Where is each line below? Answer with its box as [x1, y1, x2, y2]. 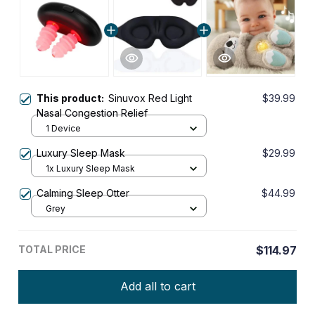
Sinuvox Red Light [108, 91, 192, 104]
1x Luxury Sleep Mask [46, 163, 135, 174]
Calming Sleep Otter [37, 186, 129, 199]
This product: [37, 91, 108, 104]
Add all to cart [120, 279, 195, 294]
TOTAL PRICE [18, 243, 86, 255]
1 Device [46, 123, 81, 134]
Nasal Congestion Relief [37, 106, 148, 119]
